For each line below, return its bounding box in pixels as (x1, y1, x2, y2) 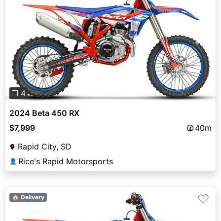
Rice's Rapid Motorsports (18, 156, 113, 167)
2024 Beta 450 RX (9, 108, 79, 118)
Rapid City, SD (18, 142, 72, 152)
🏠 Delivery (11, 193, 44, 201)
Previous (21, 38, 53, 48)
